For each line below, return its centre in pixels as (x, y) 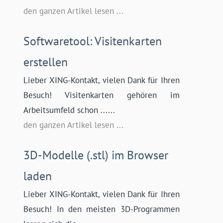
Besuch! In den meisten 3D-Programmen (102, 209)
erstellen (46, 62)
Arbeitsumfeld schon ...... (69, 110)
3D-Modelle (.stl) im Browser (96, 155)
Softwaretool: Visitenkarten (93, 41)
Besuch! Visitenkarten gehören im (102, 95)
